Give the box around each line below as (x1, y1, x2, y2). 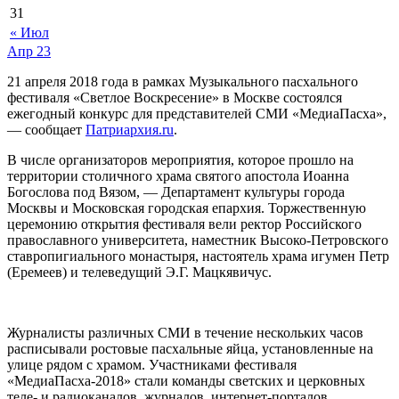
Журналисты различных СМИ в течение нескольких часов (7, 324, 363, 340)
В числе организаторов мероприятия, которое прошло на (7, 151, 354, 167)
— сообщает (7, 121, 85, 137)
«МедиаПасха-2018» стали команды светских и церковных (7, 372, 365, 388)
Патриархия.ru (85, 121, 174, 137)
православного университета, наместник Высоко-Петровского (7, 232, 388, 248)
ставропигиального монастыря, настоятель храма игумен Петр (7, 248, 389, 264)
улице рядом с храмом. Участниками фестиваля (7, 356, 297, 372)
